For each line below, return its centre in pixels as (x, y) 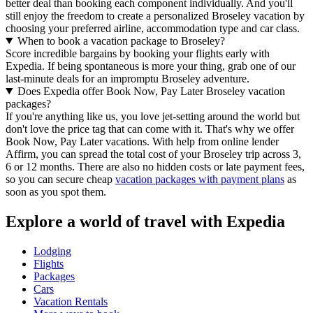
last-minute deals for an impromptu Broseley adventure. (128, 78)
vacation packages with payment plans (200, 179)
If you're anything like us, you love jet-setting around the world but (153, 116)
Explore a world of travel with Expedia (145, 221)
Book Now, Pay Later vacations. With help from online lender (142, 141)
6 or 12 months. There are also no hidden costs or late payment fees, (155, 166)
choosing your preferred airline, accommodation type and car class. (153, 28)
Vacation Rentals (71, 301)
